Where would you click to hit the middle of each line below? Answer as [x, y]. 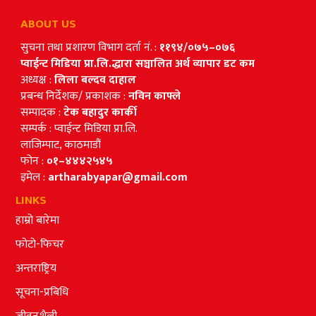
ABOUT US [48, 24]
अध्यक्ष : [37, 80]
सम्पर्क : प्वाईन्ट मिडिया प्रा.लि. [79, 129]
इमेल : [34, 178]
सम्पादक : [42, 113]
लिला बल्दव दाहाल [95, 80]
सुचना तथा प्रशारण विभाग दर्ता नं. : [90, 48]
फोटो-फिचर [40, 245]
